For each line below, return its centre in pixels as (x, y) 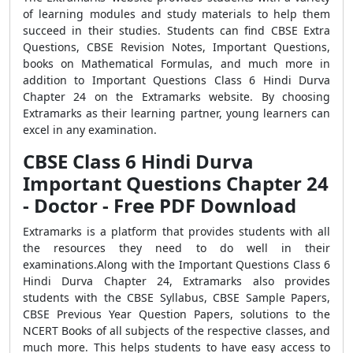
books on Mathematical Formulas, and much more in (176, 63)
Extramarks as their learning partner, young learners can (176, 113)
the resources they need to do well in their (176, 248)
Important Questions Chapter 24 (176, 183)
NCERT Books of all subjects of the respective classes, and (176, 331)
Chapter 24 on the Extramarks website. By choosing (176, 97)
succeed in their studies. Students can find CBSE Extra (176, 30)
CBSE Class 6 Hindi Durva (138, 161)
